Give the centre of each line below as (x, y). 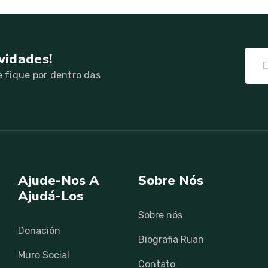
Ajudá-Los (51, 196)
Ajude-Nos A (59, 180)
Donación (39, 230)
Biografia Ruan (171, 239)
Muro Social (44, 255)
